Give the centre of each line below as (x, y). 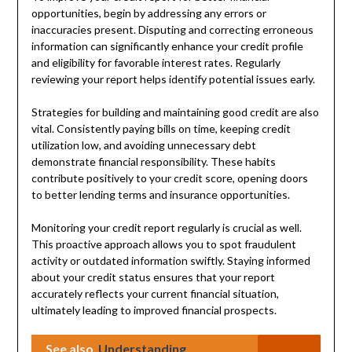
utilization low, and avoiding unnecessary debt (143, 145)
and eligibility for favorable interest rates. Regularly (156, 62)
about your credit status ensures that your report (153, 277)
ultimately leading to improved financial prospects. (154, 310)
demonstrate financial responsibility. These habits (153, 161)
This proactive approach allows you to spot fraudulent (163, 244)
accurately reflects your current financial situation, (155, 293)
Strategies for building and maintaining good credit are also (175, 112)
